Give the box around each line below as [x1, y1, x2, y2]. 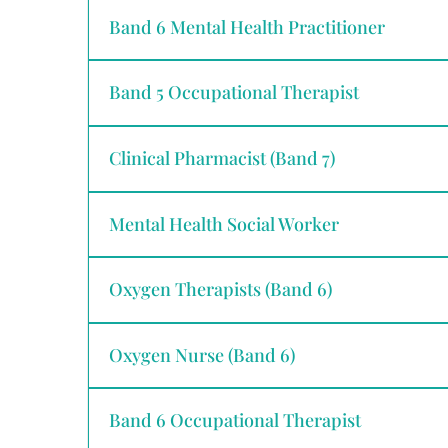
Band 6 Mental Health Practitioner [109, 14, 385, 39]
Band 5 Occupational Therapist [109, 80, 359, 105]
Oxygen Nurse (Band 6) [109, 342, 295, 367]
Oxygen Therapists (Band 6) [109, 277, 332, 302]
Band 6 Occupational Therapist [109, 408, 361, 433]
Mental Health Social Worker [109, 211, 339, 236]
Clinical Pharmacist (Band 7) [109, 145, 335, 170]
